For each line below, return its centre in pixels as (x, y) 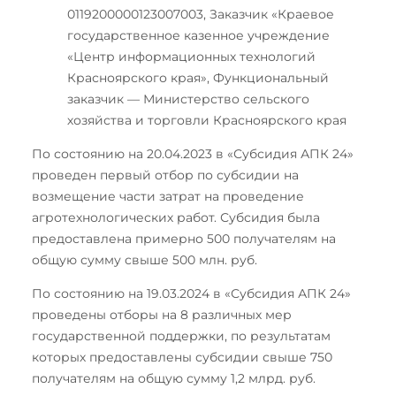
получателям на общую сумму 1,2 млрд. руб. (174, 378)
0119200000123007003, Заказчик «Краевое (201, 14)
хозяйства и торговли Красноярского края (207, 120)
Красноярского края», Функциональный (198, 77)
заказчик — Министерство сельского (188, 99)
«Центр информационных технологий (191, 56)
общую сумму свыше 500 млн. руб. (145, 259)
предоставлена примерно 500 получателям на (184, 238)
